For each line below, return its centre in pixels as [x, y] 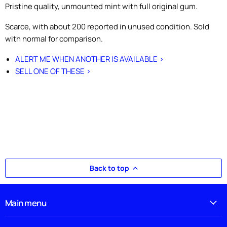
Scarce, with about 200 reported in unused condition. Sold [107, 26]
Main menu [26, 203]
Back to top [109, 168]
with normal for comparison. [54, 39]
